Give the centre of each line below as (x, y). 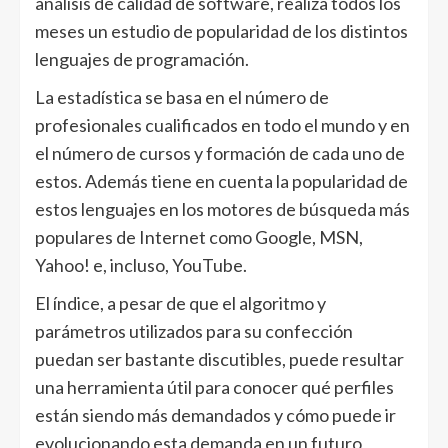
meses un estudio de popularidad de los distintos (221, 31)
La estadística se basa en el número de (182, 97)
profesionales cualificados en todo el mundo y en (222, 125)
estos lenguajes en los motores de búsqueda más (222, 209)
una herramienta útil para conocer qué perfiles (214, 387)
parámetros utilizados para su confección (194, 331)
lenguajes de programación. (142, 59)
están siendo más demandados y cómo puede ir (215, 415)
